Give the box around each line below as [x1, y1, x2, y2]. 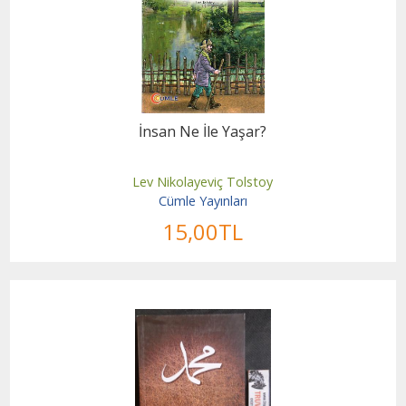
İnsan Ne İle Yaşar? [139, 121, 267, 141]
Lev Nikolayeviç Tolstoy [132, 172, 274, 190]
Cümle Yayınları [158, 192, 247, 210]
